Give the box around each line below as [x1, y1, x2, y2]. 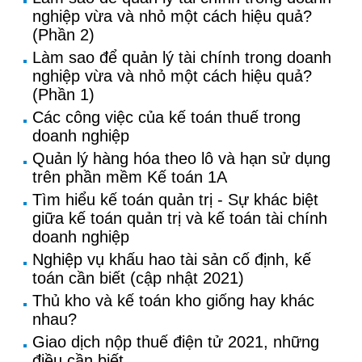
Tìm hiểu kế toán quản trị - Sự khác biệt [32, 191, 318, 208]
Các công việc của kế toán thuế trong [32, 108, 301, 126]
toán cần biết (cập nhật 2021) [32, 269, 244, 287]
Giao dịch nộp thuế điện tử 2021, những [32, 333, 319, 351]
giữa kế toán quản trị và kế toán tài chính [32, 209, 327, 227]
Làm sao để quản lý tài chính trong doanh [32, 48, 331, 66]
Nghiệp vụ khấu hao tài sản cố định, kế [32, 250, 311, 268]
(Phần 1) [32, 86, 95, 103]
